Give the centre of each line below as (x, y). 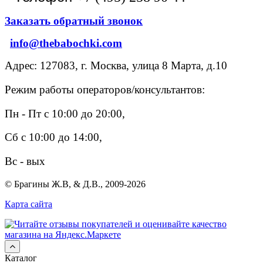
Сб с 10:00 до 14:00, (53, 137)
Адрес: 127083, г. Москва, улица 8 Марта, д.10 (116, 66)
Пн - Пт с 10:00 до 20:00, (65, 113)
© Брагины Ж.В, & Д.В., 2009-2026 (75, 184)
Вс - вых (25, 161)
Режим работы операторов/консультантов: (105, 90)
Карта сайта (28, 204)
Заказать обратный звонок (74, 21)
